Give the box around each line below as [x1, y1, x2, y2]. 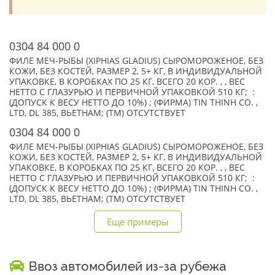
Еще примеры [106, 215, 169, 228]
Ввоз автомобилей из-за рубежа [29, 258, 227, 274]
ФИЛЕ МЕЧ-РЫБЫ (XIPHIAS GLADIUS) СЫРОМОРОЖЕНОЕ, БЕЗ [9, 141, 263, 152]
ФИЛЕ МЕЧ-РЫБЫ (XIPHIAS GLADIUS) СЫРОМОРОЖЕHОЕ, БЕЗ [9, 55, 263, 66]
